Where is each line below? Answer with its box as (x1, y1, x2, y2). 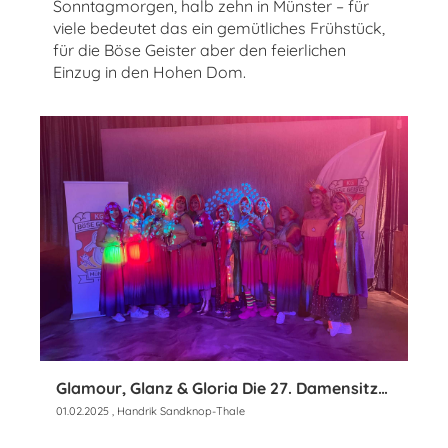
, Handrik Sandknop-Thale (109, 404, 245, 419)
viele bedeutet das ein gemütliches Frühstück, (53, 17, 385, 38)
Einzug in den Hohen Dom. (53, 61, 246, 82)
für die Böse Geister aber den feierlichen (53, 39, 346, 60)
